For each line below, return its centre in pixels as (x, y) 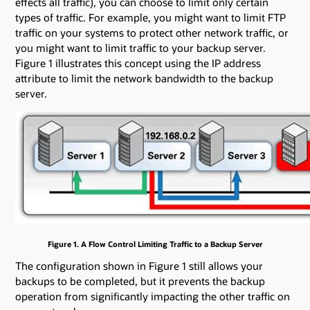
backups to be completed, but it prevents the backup (140, 281)
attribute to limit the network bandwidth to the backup (144, 78)
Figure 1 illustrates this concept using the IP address (138, 63)
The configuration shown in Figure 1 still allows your (139, 266)
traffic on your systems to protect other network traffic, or (152, 32)
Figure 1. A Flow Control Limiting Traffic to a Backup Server (155, 244)
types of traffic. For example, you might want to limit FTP (151, 17)
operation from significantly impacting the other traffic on (153, 297)
